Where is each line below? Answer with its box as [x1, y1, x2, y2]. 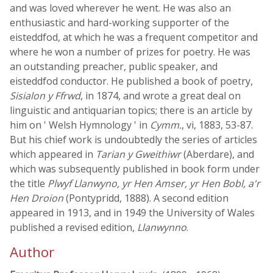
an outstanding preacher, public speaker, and [10, 60, 218, 73]
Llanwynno [137, 221, 186, 234]
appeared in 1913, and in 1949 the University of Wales [10, 206, 255, 219]
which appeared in [10, 147, 96, 161]
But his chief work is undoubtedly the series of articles [10, 133, 257, 146]
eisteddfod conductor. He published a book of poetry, [10, 74, 253, 88]
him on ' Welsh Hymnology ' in [10, 118, 150, 132]
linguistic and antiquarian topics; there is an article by [10, 104, 252, 117]
